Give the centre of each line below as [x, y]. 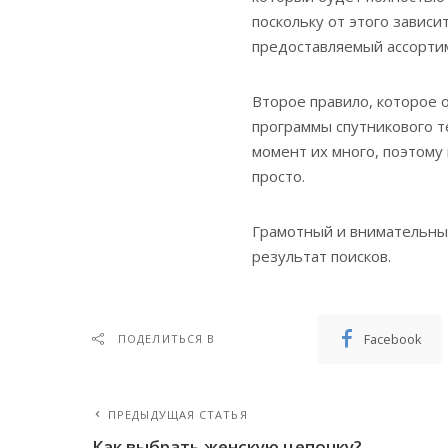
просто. [278, 175]
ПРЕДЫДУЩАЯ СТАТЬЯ [178, 414]
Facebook [393, 338]
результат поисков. [321, 255]
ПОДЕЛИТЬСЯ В [167, 338]
